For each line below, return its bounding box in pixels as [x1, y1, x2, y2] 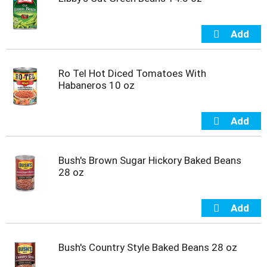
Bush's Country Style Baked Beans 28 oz [58, 241, 237, 253]
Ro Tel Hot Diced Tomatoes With [58, 67, 206, 79]
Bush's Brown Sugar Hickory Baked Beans [58, 154, 241, 166]
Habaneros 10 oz [58, 79, 135, 91]
